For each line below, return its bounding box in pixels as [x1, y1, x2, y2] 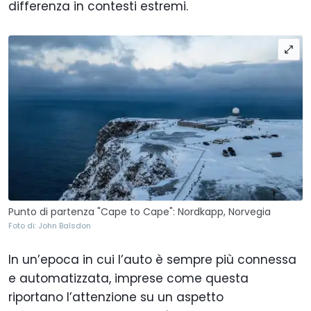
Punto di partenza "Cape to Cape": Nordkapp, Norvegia [8, 204, 271, 219]
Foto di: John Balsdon [8, 219, 91, 231]
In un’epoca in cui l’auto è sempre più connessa [8, 251, 296, 268]
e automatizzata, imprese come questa [8, 269, 249, 287]
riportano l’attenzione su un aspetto [8, 288, 224, 305]
